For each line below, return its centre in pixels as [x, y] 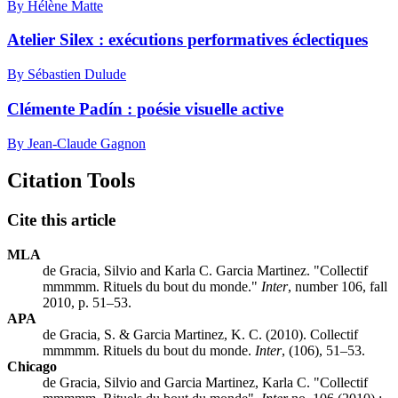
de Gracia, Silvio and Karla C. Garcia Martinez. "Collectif [205, 271]
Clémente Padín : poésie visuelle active [145, 108]
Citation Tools [71, 181]
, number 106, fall [338, 287]
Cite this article [61, 220]
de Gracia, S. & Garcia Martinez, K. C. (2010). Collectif [200, 335]
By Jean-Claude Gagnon [76, 143]
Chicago [32, 367]
